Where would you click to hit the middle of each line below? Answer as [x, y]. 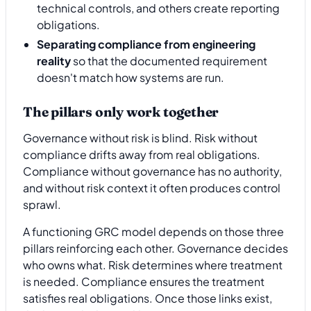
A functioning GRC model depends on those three [153, 231]
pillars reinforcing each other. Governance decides [155, 248]
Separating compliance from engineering [146, 44]
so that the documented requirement [169, 61]
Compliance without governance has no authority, [152, 171]
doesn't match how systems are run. [131, 78]
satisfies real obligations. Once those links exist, [148, 298]
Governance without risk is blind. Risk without [140, 138]
